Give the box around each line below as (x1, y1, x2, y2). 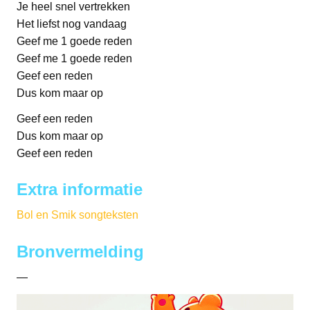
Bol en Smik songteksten (17, 209, 138, 221)
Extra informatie (17, 180, 143, 199)
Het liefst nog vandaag (17, 17, 127, 30)
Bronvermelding (17, 242, 144, 262)
